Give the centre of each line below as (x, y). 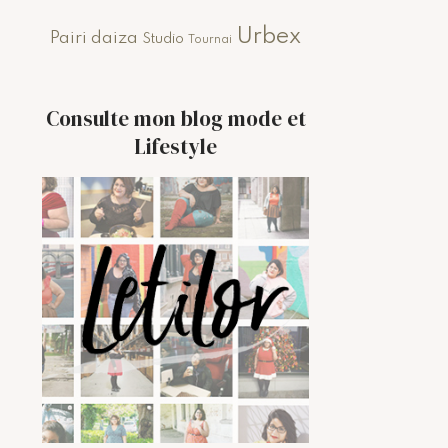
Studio (163, 38)
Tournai (210, 39)
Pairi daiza (94, 38)
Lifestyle (176, 146)
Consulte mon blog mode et (175, 118)
